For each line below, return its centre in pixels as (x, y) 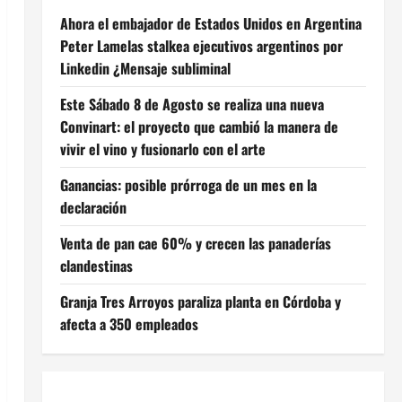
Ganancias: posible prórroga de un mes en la (188, 185)
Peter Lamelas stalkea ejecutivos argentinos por (201, 46)
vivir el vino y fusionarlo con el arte (162, 149)
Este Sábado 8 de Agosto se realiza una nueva (192, 104)
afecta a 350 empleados (129, 324)
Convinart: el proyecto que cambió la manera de (199, 127)
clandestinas (96, 266)
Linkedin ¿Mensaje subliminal (145, 68)
